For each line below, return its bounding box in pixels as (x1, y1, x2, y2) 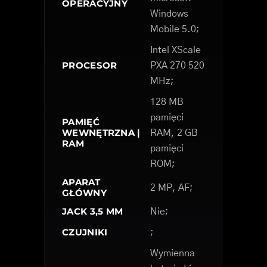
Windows (150, 8, 188, 18)
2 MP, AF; (150, 182, 193, 193)
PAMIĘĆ (62, 116, 100, 128)
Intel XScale (150, 45, 201, 55)
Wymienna (150, 248, 195, 258)
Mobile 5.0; (150, 24, 200, 34)
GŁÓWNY (62, 187, 107, 198)
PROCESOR (62, 59, 117, 71)
